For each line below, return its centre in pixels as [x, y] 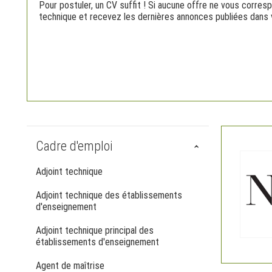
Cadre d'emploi [74, 146]
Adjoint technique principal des [95, 230]
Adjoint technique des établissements [109, 195]
